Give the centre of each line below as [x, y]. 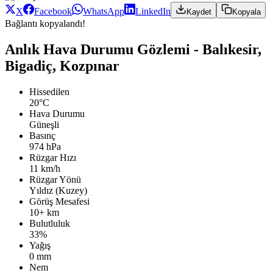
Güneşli [44, 124]
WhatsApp [104, 12]
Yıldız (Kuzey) [58, 190]
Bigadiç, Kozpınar [62, 66]
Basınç [42, 135]
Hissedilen [49, 91]
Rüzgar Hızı [53, 157]
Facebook [53, 12]
